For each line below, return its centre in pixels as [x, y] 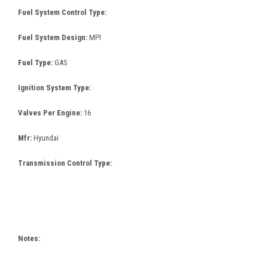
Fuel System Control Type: [62, 12]
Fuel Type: [36, 62]
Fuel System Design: [54, 37]
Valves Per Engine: [51, 112]
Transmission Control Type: [65, 163]
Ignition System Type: [54, 87]
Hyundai [46, 138]
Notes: [29, 238]
